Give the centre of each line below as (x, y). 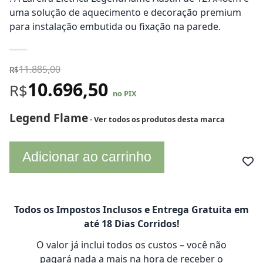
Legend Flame (49, 118)
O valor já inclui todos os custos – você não (131, 245)
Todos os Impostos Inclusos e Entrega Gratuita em (131, 210)
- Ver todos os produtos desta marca (156, 119)
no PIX (125, 93)
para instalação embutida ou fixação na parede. (115, 26)
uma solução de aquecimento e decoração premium (125, 12)
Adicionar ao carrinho (87, 157)
